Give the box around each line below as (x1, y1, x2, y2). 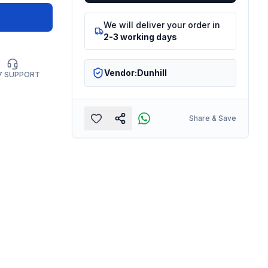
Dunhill (136, 67, 167, 78)
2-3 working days (103, 31, 178, 42)
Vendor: (103, 67, 137, 78)
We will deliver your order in (103, 19, 221, 30)
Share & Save (188, 113, 236, 123)
